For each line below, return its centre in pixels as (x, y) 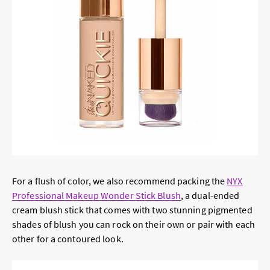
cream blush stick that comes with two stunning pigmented (132, 210)
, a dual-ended (210, 196)
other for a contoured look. (68, 239)
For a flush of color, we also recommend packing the (120, 181)
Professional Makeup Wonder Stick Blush (96, 196)
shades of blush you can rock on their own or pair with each (133, 224)
